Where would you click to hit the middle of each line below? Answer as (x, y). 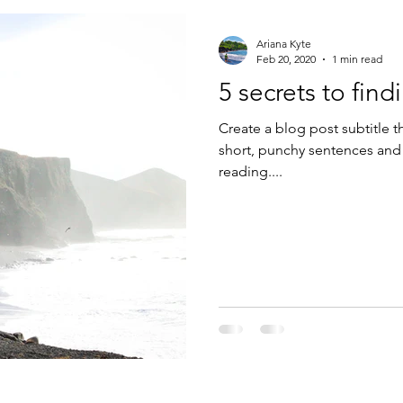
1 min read (357, 59)
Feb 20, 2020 (286, 59)
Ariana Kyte (284, 44)
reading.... (251, 171)
